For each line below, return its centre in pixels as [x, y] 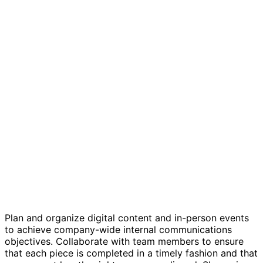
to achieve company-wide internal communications [118, 229]
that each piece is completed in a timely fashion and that [131, 253]
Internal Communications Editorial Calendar [127, 181]
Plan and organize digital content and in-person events [127, 218]
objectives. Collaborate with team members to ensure [124, 241]
